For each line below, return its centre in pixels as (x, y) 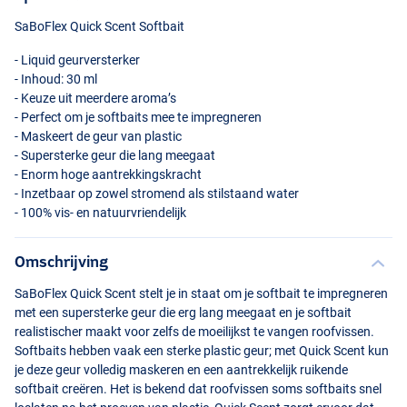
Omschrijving (61, 262)
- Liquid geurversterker (77, 60)
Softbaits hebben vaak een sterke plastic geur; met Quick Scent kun (202, 351)
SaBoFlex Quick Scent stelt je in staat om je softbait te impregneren (201, 294)
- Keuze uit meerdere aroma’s (95, 99)
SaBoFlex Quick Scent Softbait (99, 27)
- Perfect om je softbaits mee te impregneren (138, 118)
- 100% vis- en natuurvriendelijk (100, 213)
